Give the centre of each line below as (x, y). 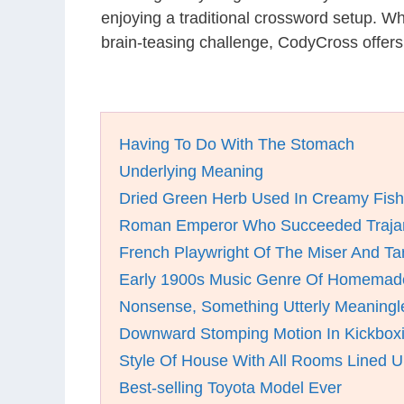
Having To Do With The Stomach (237, 144)
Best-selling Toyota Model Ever (230, 388)
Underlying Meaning (191, 171)
